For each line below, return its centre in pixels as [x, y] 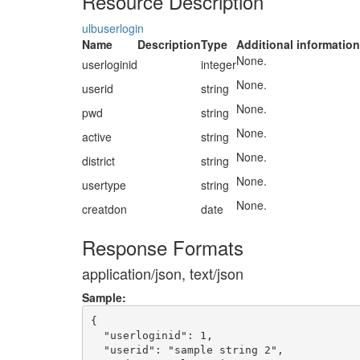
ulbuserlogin [113, 28]
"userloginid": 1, [151, 335]
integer [219, 64]
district [98, 161]
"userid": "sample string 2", [187, 350]
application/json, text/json [163, 273]
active [97, 137]
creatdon [104, 209]
